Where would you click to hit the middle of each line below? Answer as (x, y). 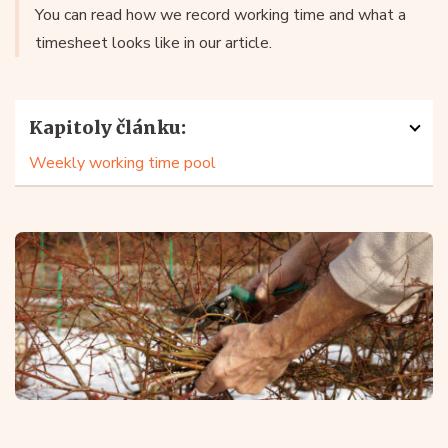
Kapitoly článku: (107, 127)
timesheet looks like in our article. (153, 43)
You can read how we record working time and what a (220, 15)
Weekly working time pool (122, 163)
